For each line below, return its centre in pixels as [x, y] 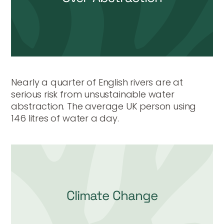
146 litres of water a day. [65, 118]
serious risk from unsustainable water [93, 94]
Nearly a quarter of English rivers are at [97, 82]
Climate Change [112, 196]
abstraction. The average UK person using [104, 106]
